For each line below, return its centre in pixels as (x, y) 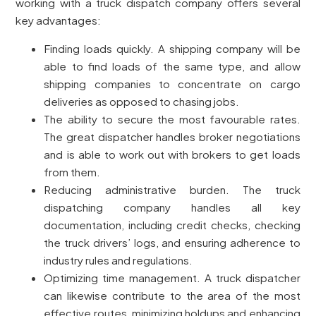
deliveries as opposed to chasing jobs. (142, 102)
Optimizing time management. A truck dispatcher (172, 278)
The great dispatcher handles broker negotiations (172, 137)
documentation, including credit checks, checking (172, 225)
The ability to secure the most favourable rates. (172, 119)
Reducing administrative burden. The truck (172, 190)
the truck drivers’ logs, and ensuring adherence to (172, 243)
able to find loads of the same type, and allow (172, 66)
